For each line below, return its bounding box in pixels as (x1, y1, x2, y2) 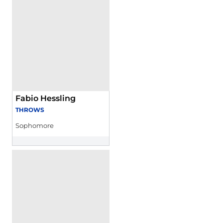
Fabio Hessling (15, 94, 76, 103)
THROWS (15, 106, 44, 113)
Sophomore (15, 121, 54, 129)
